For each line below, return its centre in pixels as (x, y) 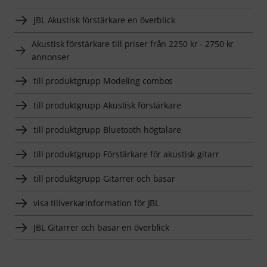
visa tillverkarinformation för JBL (97, 203)
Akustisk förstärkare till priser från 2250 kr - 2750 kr (133, 44)
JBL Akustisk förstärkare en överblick (104, 20)
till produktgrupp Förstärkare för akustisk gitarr (126, 154)
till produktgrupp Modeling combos (103, 80)
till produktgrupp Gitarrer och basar (105, 178)
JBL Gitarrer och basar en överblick (102, 227)
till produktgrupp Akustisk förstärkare (107, 105)
